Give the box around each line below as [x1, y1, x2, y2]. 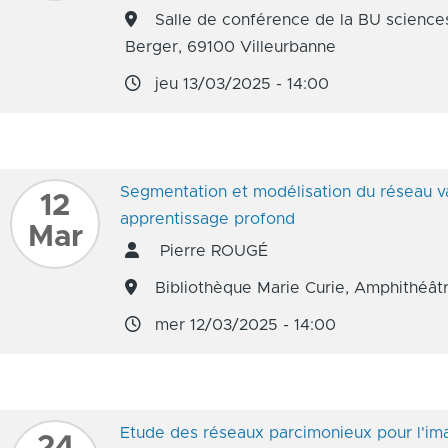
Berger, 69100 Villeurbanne [125, 39, 336, 55]
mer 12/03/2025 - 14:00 [155, 317, 336, 333]
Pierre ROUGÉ [155, 243, 268, 259]
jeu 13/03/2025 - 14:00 [155, 76, 329, 92]
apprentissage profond [120, 211, 295, 227]
